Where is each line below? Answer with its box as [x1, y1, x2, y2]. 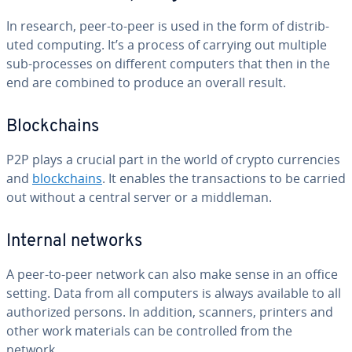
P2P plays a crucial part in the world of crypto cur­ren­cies [6, 151, 340, 168]
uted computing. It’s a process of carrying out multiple [6, 36, 327, 53]
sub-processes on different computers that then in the [6, 55, 330, 72]
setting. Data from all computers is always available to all [6, 284, 341, 302]
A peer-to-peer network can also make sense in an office [6, 266, 338, 283]
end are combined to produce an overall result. [6, 74, 286, 91]
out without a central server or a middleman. [6, 189, 272, 206]
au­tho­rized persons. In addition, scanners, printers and [6, 303, 333, 321]
